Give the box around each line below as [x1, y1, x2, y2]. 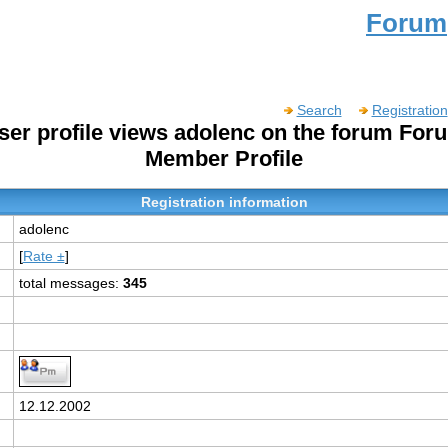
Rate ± [22, 248, 65, 264]
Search [296, 101, 342, 118]
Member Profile [145, 146, 303, 171]
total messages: [18, 275, 123, 291]
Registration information [140, 194, 308, 210]
